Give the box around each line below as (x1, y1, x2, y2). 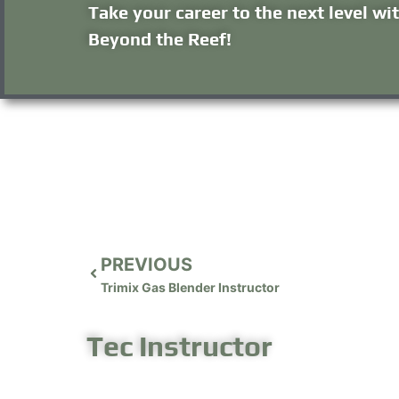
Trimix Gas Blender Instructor (100, 279, 280, 295)
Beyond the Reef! (88, 28, 232, 50)
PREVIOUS (100, 253, 192, 275)
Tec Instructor (85, 329, 273, 362)
